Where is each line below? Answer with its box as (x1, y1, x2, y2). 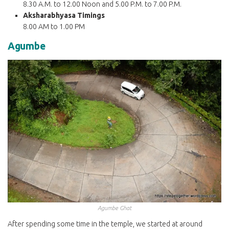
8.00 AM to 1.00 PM (23, 22, 85, 31)
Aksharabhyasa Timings (23, 11, 105, 19)
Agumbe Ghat (98, 204, 131, 211)
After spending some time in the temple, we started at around (8, 219, 202, 228)
